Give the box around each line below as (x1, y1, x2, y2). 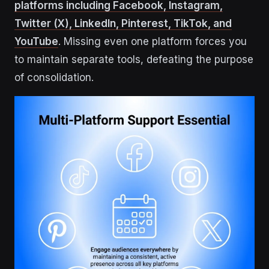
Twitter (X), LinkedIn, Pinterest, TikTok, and (14, 17, 232, 30)
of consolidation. (14, 71, 94, 84)
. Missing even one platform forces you (58, 35, 247, 48)
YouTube (14, 35, 58, 48)
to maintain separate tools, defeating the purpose (14, 53, 253, 66)
